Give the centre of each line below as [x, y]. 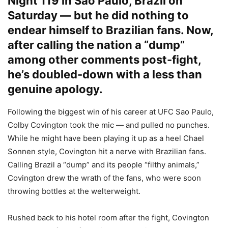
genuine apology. [55, 89]
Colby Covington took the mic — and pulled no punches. [109, 125]
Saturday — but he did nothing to [98, 15]
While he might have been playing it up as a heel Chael [106, 138]
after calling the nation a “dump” [96, 45]
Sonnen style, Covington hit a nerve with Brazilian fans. [107, 151]
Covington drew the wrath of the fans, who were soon [104, 178]
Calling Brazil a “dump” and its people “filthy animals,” [104, 164]
